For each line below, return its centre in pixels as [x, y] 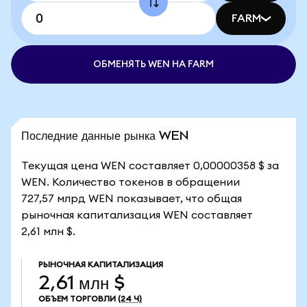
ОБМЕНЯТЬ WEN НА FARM [153, 64]
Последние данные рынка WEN [105, 135]
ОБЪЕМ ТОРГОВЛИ [77, 299]
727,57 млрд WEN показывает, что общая [132, 199]
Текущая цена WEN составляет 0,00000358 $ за [150, 166]
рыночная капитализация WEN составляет [137, 215]
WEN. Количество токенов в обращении [131, 182]
